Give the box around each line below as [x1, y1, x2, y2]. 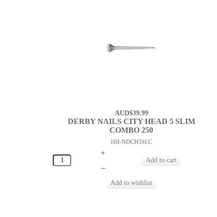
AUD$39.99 [114, 109, 148, 117]
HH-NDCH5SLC [110, 139, 152, 146]
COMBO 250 [109, 126, 154, 135]
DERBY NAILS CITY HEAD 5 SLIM [67, 117, 195, 126]
